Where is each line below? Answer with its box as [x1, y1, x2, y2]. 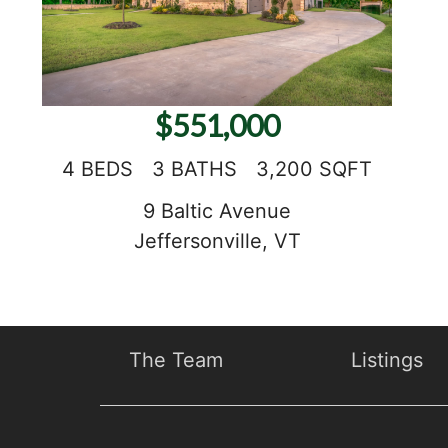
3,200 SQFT [256, 157, 373, 182]
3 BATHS [152, 157, 238, 182]
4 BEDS [62, 157, 134, 182]
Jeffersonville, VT [133, 229, 301, 254]
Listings [351, 347, 424, 372]
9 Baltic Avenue [143, 199, 292, 224]
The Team [128, 347, 223, 372]
